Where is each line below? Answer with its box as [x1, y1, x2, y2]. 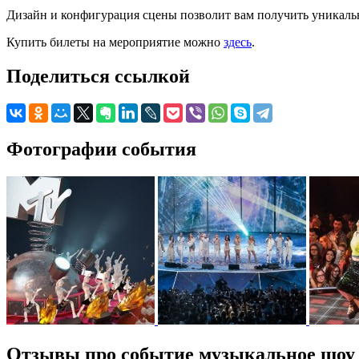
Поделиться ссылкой [6, 65, 190, 87]
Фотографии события [6, 138, 196, 159]
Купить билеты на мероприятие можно [6, 34, 224, 49]
